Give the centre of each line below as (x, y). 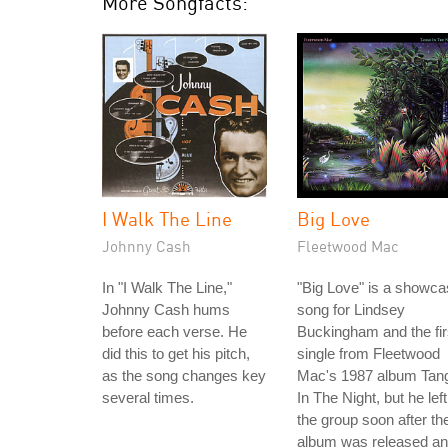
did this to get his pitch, (176, 353)
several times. (148, 397)
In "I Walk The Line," (167, 287)
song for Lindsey (351, 309)
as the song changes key (184, 375)
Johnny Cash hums (166, 309)
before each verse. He (174, 331)
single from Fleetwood (368, 353)
